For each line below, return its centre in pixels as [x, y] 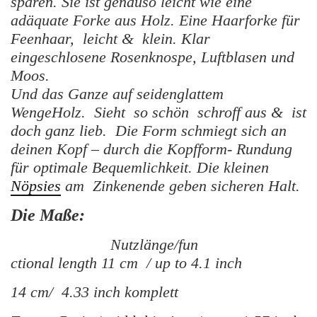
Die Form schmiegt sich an [201, 131]
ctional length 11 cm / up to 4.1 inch [126, 263]
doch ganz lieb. [63, 131]
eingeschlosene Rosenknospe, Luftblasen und [152, 57]
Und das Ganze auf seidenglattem [117, 94]
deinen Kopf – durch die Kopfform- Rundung [151, 149]
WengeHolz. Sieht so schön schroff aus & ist [158, 113]
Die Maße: [48, 215]
